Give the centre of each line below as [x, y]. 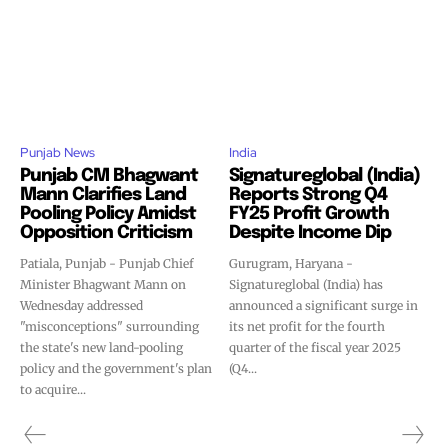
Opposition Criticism [106, 233]
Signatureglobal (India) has [306, 284]
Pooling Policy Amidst [108, 214]
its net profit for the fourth [307, 326]
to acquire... [53, 389]
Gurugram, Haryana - [291, 263]
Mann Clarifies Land [103, 195]
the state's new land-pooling [102, 347]
